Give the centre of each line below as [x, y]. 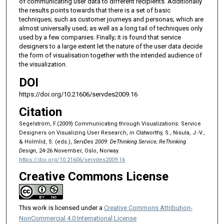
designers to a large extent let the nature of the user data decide [110, 46]
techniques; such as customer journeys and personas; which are [111, 19]
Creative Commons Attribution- [148, 208]
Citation [40, 112]
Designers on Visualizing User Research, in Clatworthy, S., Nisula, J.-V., [112, 132]
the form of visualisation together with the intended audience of [110, 55]
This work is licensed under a [61, 208]
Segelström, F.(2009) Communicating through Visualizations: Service [110, 123]
